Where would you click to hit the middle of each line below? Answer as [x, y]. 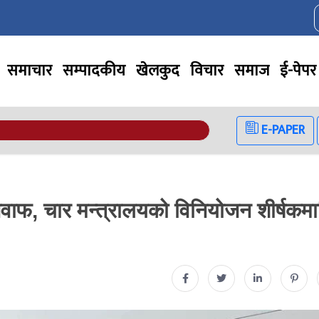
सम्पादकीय [94, 70]
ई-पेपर [298, 70]
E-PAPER [282, 130]
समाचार [30, 70]
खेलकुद [158, 70]
